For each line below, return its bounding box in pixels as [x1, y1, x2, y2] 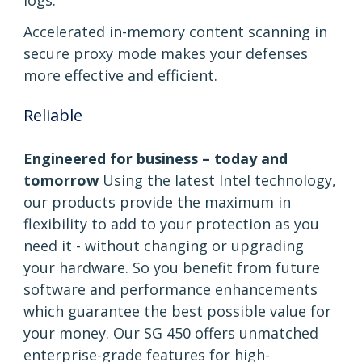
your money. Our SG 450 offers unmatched [23, 323, 318, 343]
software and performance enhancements [23, 280, 318, 300]
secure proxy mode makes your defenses [23, 44, 308, 64]
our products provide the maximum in [23, 192, 291, 213]
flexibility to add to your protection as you [23, 214, 319, 234]
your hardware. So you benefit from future [23, 258, 320, 278]
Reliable [23, 104, 82, 127]
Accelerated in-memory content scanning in [23, 22, 327, 42]
